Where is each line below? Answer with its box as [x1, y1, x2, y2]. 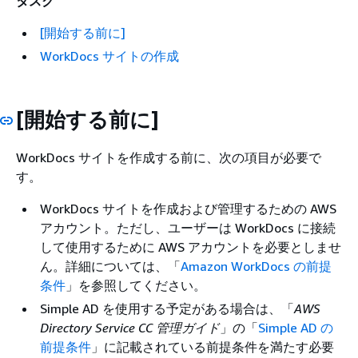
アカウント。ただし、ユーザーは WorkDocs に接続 [40, 219, 336, 236]
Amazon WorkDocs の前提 [181, 257, 332, 274]
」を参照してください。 [66, 276, 206, 293]
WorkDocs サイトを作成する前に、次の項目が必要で [16, 149, 321, 165]
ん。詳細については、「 [40, 257, 181, 274]
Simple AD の [258, 319, 333, 336]
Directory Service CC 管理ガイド [40, 319, 220, 336]
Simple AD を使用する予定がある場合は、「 [40, 300, 294, 316]
